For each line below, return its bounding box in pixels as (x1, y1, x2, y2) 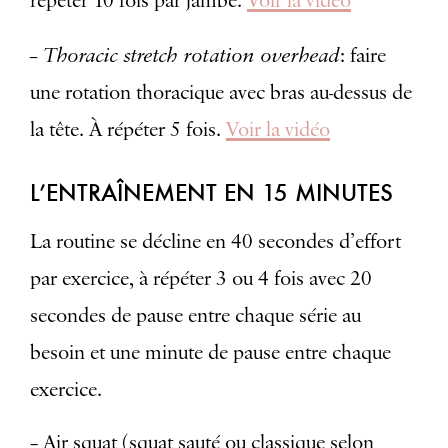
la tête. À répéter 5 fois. (30, 117, 226, 144)
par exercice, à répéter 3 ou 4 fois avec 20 (30, 266, 372, 293)
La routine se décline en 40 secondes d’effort (30, 229, 401, 256)
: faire (340, 43, 386, 70)
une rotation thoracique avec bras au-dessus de (30, 80, 412, 107)
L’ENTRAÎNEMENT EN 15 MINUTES (30, 178, 393, 208)
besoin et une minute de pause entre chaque (30, 340, 391, 367)
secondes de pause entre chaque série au (30, 303, 361, 330)
